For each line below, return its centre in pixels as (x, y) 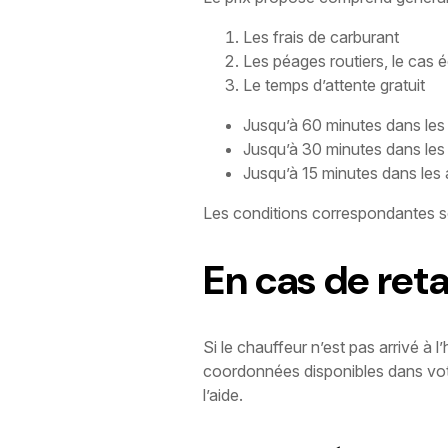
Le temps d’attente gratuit (334, 84)
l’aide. (223, 394)
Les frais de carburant (321, 36)
